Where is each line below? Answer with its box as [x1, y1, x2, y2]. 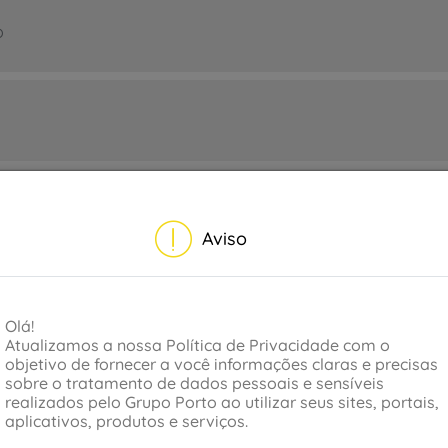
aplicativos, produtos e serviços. [5, 411, 248, 431]
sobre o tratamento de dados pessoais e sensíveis [5, 373, 384, 393]
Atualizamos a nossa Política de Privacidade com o [5, 335, 390, 355]
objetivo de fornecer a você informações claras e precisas [5, 354, 438, 374]
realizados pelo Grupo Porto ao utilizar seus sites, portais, [5, 392, 439, 412]
